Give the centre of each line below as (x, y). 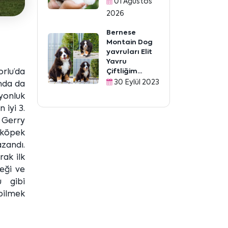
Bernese (121, 33)
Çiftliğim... (124, 72)
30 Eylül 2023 (136, 82)
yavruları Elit (129, 52)
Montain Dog (130, 42)
